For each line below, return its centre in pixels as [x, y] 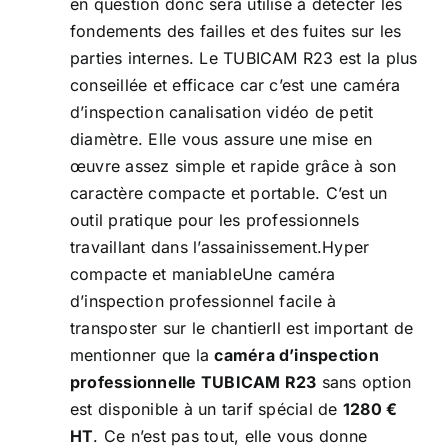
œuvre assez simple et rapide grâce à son [233, 166]
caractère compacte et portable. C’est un [229, 193]
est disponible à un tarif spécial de [206, 409]
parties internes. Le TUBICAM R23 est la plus [244, 58]
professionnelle [133, 382]
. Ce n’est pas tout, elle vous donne [230, 436]
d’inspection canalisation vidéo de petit [222, 112]
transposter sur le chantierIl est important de [242, 328]
